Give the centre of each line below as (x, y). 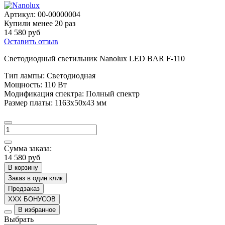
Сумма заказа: (28, 148)
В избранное (37, 209)
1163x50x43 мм (80, 102)
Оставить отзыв (31, 41)
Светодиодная (70, 75)
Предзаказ (24, 188)
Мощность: (23, 84)
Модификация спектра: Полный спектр (72, 93)
